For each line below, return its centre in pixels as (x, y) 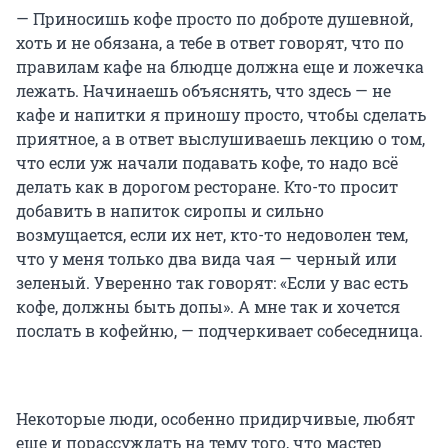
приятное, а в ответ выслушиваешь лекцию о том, (220, 139)
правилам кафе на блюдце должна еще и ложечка (220, 67)
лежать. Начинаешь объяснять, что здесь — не (203, 91)
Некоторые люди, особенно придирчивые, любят (215, 419)
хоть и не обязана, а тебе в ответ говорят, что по (210, 43)
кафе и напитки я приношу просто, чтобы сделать (221, 115)
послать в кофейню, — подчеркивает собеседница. (219, 331)
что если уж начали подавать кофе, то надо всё (207, 163)
